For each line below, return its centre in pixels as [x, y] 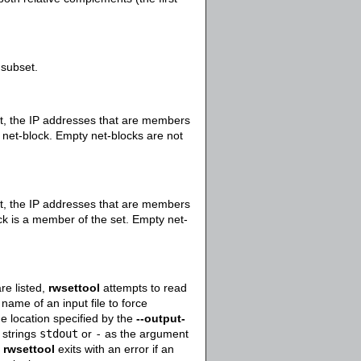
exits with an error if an [114, 349]
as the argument [145, 334]
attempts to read [143, 288]
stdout [59, 334]
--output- [161, 318]
